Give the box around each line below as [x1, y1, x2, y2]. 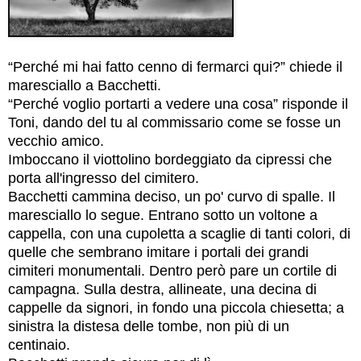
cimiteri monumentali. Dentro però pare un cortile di [8, 263, 337, 280]
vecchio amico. [8, 133, 104, 150]
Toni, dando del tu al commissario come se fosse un [8, 114, 341, 131]
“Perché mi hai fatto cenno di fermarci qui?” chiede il [8, 59, 342, 76]
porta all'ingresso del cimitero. [8, 170, 199, 187]
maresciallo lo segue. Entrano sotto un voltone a [8, 207, 317, 224]
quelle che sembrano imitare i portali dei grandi [8, 244, 309, 261]
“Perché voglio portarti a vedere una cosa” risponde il [8, 96, 348, 113]
